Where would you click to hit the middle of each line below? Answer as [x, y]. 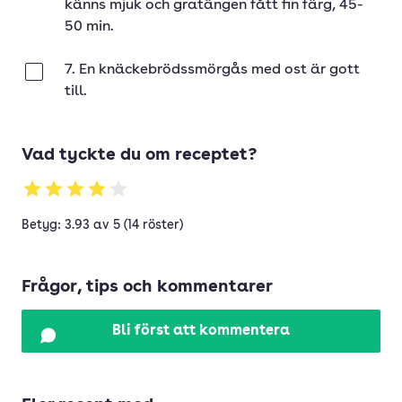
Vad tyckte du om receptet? [139, 156]
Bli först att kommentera [201, 331]
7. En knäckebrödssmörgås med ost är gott [212, 70]
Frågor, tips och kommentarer [147, 288]
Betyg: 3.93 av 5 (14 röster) [102, 225]
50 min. [89, 27]
